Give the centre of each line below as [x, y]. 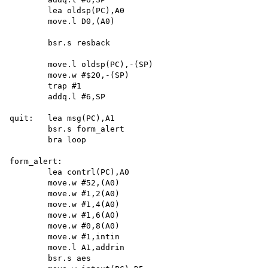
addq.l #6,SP [57, 96]
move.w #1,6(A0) [65, 215]
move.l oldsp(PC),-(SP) [84, 64]
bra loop [48, 139]
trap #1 [48, 86]
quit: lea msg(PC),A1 [62, 118]
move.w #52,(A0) [67, 182]
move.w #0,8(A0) [67, 226]
